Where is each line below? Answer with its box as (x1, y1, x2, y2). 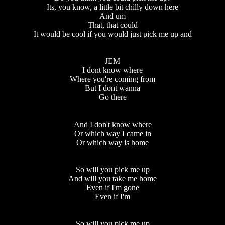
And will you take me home (68, 174, 157, 183)
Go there (98, 93, 127, 102)
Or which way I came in (74, 129, 151, 138)
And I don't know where (73, 120, 152, 129)
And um (99, 12, 126, 21)
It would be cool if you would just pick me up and (33, 30, 192, 39)
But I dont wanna (85, 84, 140, 93)
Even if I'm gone (86, 183, 139, 192)
